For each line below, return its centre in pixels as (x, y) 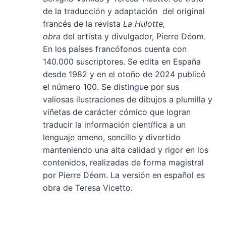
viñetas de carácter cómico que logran (117, 112)
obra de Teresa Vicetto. (88, 188)
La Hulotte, (144, 24)
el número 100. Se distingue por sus (111, 87)
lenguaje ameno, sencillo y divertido (112, 137)
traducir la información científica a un (115, 125)
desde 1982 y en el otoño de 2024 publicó (125, 74)
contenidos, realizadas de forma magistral (124, 163)
